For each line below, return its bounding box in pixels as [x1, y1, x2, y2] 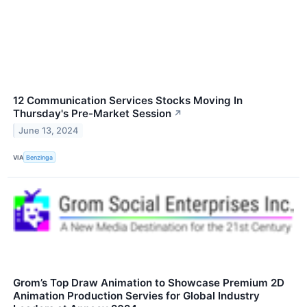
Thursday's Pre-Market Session [13, 107, 171, 121]
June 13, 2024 [19, 125, 79, 136]
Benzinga [26, 153, 53, 161]
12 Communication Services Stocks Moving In [13, 94, 243, 108]
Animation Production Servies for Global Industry [13, 288, 260, 302]
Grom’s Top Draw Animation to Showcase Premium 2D [13, 275, 284, 289]
